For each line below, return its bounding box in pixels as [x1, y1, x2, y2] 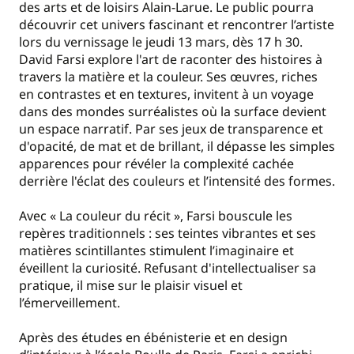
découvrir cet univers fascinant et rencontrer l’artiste [19, 15, 334, 33]
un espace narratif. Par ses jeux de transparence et [19, 119, 323, 137]
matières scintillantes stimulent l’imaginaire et [19, 241, 294, 259]
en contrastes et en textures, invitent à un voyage [19, 85, 314, 103]
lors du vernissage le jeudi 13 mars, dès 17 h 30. [19, 32, 303, 51]
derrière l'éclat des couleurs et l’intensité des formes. [19, 171, 335, 190]
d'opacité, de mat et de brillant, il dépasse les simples [19, 137, 335, 155]
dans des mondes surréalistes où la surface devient [19, 102, 326, 120]
